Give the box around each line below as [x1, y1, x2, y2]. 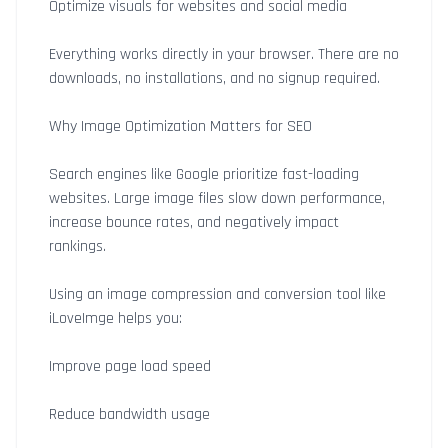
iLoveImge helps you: [49, 308, 182, 329]
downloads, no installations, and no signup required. [49, 68, 380, 89]
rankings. [49, 236, 106, 257]
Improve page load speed [49, 356, 211, 377]
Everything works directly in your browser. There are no [49, 44, 399, 65]
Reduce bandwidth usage [49, 404, 210, 425]
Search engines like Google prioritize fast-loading [49, 164, 359, 185]
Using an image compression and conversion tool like [49, 284, 386, 305]
